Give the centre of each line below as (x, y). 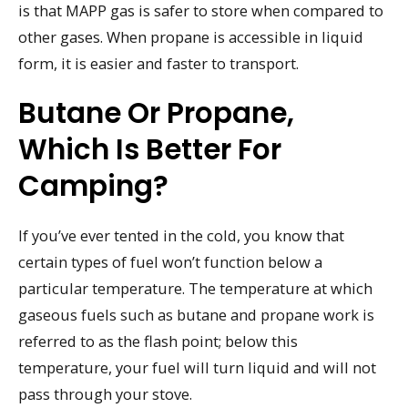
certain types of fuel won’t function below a (170, 261)
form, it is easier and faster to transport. (158, 64)
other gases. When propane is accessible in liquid (191, 37)
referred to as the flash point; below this (158, 341)
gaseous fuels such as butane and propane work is (196, 314)
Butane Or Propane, (156, 112)
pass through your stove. (105, 393)
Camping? (93, 185)
